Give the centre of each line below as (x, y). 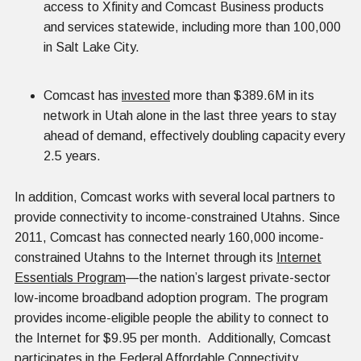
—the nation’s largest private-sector (228, 277)
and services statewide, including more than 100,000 (192, 27)
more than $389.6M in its (242, 95)
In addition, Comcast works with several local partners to (175, 197)
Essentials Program (70, 277)
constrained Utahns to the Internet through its (145, 257)
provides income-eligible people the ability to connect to (172, 317)
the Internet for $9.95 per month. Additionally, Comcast (173, 338)
